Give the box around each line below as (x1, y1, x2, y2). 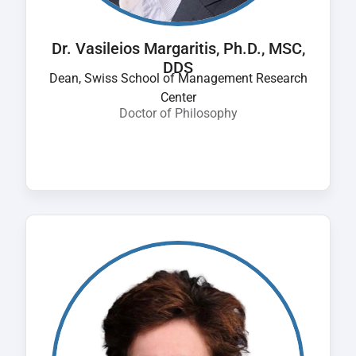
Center (160, 90, 196, 105)
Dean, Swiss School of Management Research (48, 71, 308, 86)
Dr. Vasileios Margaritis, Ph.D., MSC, (51, 39, 305, 58)
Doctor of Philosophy (118, 106, 238, 121)
